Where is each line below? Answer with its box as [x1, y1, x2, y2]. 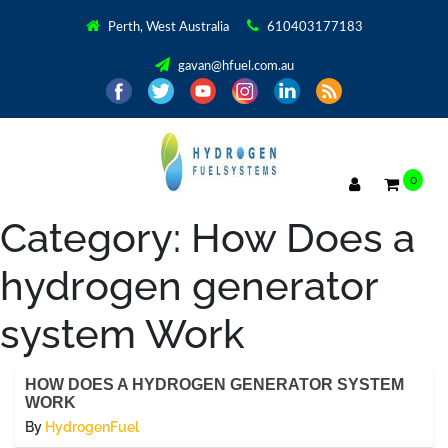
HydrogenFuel [45, 418, 139, 435]
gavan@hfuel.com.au [177, 60, 294, 73]
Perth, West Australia [107, 21, 229, 34]
